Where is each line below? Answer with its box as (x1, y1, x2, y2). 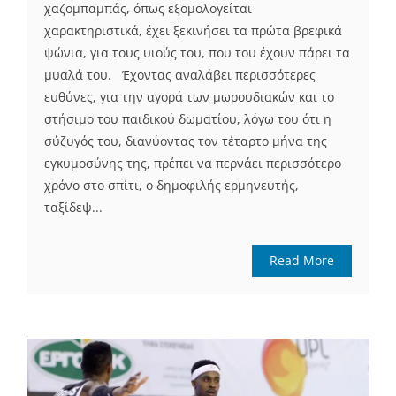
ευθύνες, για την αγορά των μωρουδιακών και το (44, 88, 334, 105)
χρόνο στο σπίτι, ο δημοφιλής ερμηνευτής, (44, 177, 299, 194)
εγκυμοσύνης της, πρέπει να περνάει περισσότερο (44, 155, 341, 171)
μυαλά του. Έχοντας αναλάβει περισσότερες (44, 66, 316, 83)
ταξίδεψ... (44, 199, 103, 216)
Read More (270, 252, 334, 269)
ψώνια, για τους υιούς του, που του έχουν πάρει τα (44, 44, 350, 61)
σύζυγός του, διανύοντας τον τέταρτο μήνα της (44, 133, 327, 149)
